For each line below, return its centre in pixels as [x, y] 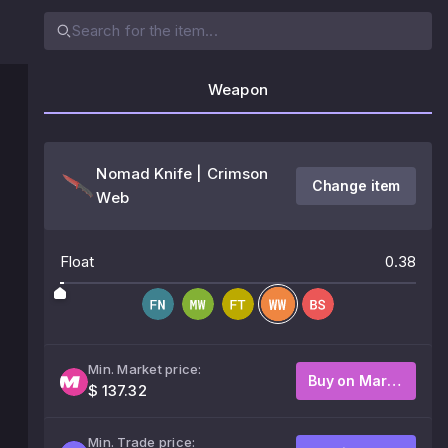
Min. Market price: [145, 369]
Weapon [238, 89]
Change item [356, 185]
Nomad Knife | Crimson [182, 173]
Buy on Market [393, 380]
